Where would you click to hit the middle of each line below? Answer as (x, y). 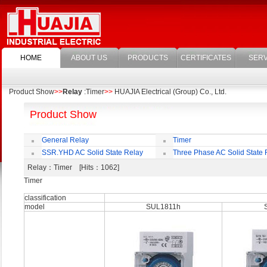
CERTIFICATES (206, 58)
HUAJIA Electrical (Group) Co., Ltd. (170, 92)
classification (45, 198)
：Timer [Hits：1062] (86, 167)
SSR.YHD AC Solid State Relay (92, 153)
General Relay (65, 140)
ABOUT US (89, 58)
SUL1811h (163, 207)
